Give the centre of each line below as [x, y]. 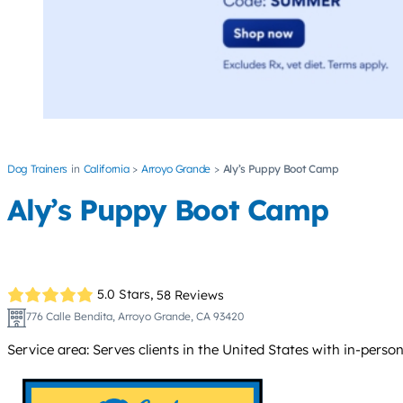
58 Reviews [191, 295]
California [106, 169]
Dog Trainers [38, 169]
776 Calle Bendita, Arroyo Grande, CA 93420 [134, 316]
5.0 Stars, [125, 295]
